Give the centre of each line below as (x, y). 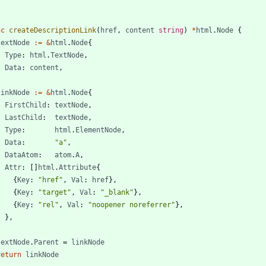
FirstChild (26, 105)
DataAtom (21, 155)
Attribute (77, 167)
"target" (55, 192)
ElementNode (98, 130)
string (171, 30)
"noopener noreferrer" (132, 205)
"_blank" (117, 192)
